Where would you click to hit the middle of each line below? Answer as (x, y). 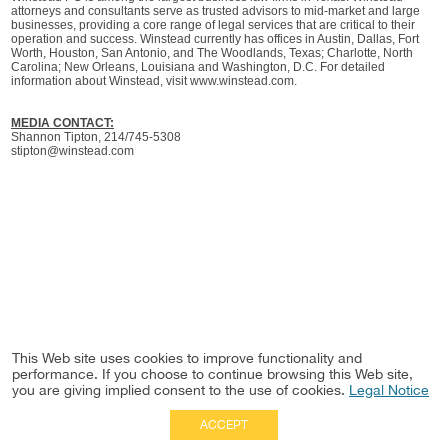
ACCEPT (224, 425)
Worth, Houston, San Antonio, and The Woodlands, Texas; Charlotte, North (212, 53)
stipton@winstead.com (72, 151)
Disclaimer (386, 426)
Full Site (326, 426)
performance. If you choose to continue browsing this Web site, (212, 374)
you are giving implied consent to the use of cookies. (180, 390)
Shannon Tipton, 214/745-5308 (96, 137)
